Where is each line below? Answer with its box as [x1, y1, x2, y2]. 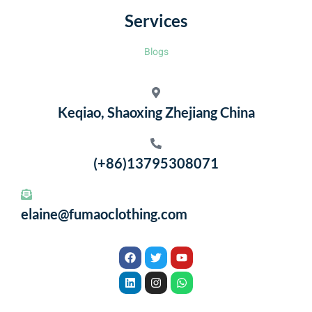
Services [125, 10, 187, 31]
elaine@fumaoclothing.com [21, 205, 187, 222]
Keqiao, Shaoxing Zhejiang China [57, 103, 255, 120]
